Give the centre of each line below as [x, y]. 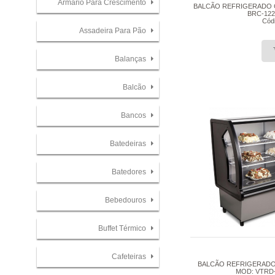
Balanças [131, 59]
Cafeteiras [130, 256]
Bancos [134, 115]
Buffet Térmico [123, 228]
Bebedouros [126, 200]
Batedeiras [129, 143]
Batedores [130, 172]
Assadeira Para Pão [113, 30]
